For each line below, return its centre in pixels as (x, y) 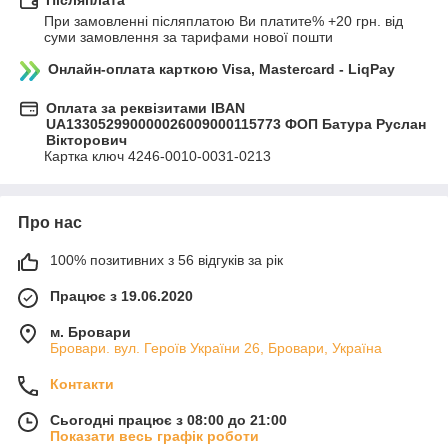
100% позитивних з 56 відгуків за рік (166, 260)
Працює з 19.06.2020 (121, 296)
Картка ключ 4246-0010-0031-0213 (157, 156)
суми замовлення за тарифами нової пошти (188, 37)
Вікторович (86, 140)
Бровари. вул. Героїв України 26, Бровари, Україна (216, 348)
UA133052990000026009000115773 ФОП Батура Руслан (236, 124)
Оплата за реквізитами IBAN (145, 108)
